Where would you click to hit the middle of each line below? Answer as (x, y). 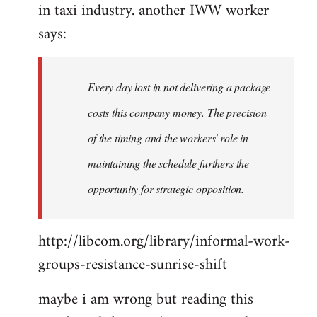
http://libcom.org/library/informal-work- (164, 242)
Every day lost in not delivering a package (179, 87)
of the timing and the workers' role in (168, 138)
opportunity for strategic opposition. (166, 189)
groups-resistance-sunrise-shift (133, 265)
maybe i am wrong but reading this (146, 300)
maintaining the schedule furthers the (169, 163)
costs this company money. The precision (177, 112)
